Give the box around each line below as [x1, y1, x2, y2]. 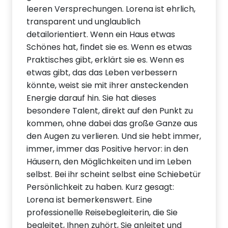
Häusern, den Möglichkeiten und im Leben [26, 156, 192, 168]
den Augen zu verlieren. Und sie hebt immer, [26, 130, 202, 142]
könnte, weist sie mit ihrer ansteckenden [26, 79, 189, 92]
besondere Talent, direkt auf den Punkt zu [26, 105, 193, 117]
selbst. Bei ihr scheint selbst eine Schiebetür [26, 168, 202, 181]
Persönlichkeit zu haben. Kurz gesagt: [26, 181, 175, 193]
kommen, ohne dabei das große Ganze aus [26, 118, 198, 130]
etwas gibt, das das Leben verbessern [26, 67, 178, 79]
